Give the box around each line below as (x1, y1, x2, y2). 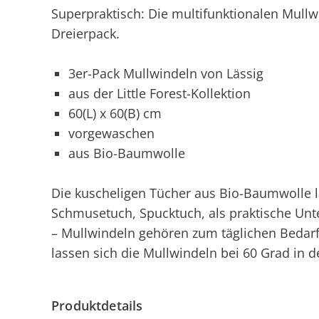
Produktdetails (51, 297, 143, 314)
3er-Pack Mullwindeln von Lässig (68, 65, 263, 82)
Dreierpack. (51, 25, 120, 42)
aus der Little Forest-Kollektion (68, 85, 251, 102)
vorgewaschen (68, 125, 155, 142)
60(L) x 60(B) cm (68, 105, 162, 122)
